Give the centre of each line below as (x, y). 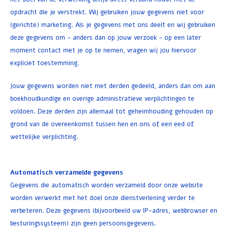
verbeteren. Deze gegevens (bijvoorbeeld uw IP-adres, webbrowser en (114, 210)
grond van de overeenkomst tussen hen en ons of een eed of (102, 124)
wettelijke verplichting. (44, 137)
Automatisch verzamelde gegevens (67, 172)
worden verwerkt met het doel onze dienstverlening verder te (103, 198)
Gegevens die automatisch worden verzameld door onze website (107, 185)
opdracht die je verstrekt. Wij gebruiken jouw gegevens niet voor (107, 12)
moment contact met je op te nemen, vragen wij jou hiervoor (103, 50)
